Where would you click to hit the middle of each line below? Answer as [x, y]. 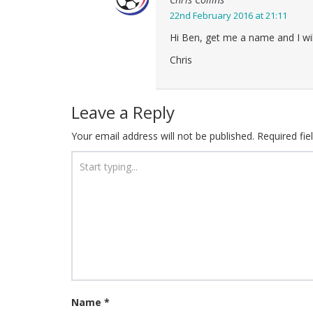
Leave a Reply [123, 112]
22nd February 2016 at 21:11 [228, 15]
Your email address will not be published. [163, 136]
